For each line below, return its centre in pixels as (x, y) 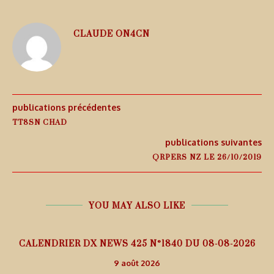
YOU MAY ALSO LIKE (137, 206)
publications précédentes (66, 108)
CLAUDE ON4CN (112, 34)
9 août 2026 (137, 263)
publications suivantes (213, 143)
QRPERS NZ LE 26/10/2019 (207, 157)
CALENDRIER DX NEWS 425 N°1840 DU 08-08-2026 (137, 243)
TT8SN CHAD (40, 122)
